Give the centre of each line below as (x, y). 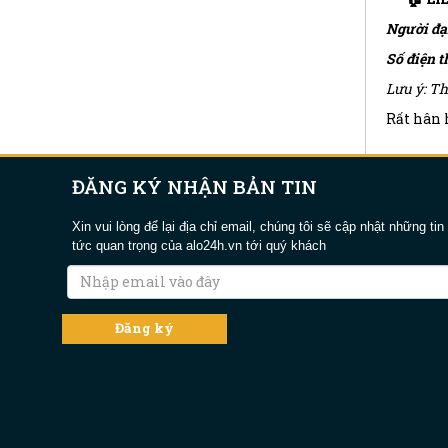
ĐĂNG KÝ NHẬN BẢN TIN (194, 186)
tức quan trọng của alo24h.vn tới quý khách (199, 245)
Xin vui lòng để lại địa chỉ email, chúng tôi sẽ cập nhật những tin (258, 226)
